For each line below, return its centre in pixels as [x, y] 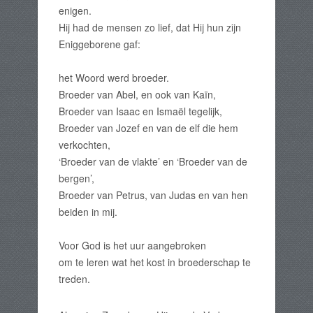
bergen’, [77, 179]
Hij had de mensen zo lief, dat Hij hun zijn [150, 28]
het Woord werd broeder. [114, 78]
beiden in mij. [88, 212]
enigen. [75, 11]
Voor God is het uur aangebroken [132, 246]
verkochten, [85, 145]
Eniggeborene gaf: [100, 44]
